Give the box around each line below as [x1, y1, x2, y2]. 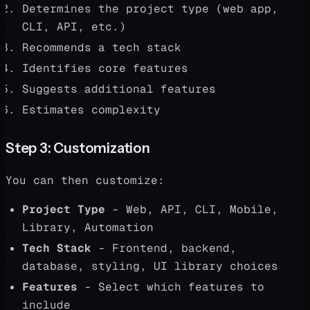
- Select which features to [77, 280, 264, 294]
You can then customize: [6, 173, 165, 188]
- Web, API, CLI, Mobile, [105, 202, 278, 217]
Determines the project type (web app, [22, 1, 278, 16]
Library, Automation [22, 220, 154, 235]
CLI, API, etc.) [22, 19, 126, 34]
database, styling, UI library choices [22, 259, 278, 273]
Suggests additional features [22, 82, 216, 96]
